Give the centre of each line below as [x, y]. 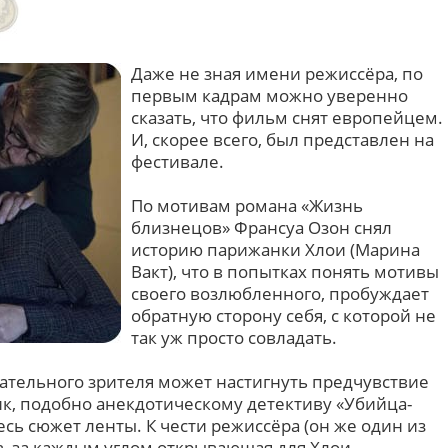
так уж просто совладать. [234, 337]
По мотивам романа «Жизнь [247, 205]
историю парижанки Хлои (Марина [275, 249]
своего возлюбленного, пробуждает [280, 293]
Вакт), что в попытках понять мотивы [285, 271]
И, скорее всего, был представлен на [282, 139]
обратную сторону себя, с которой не [283, 315]
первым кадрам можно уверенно [269, 95]
